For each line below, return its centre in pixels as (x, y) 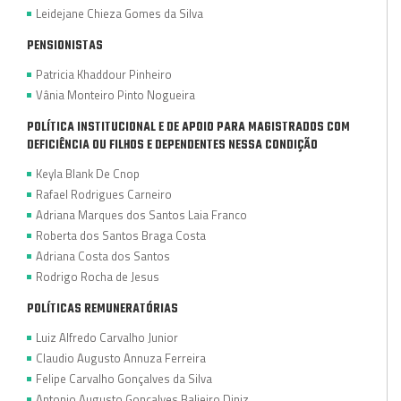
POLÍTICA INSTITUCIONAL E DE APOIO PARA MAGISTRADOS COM (188, 127)
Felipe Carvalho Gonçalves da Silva (124, 378)
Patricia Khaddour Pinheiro (104, 74)
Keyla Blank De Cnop (88, 173)
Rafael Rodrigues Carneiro (104, 194)
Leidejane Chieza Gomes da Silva (119, 13)
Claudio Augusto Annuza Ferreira (121, 358)
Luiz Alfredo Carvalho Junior (107, 337)
